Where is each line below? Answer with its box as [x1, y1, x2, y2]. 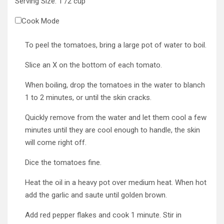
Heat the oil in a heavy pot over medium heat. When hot [25, 177, 206, 187]
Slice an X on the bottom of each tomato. [25, 60, 162, 69]
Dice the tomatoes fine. [25, 157, 101, 167]
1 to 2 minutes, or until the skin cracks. [25, 92, 151, 102]
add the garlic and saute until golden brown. [25, 190, 167, 199]
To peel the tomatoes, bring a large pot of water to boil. [25, 40, 206, 49]
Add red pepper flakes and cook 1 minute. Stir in [25, 210, 181, 219]
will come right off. [25, 137, 86, 147]
